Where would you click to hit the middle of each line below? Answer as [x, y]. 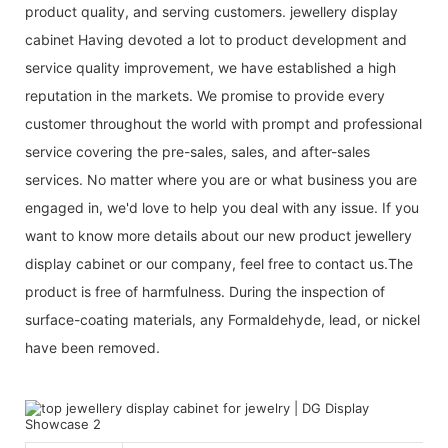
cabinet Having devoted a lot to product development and [216, 39]
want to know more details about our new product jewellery [218, 235]
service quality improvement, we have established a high [210, 67]
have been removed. [92, 347]
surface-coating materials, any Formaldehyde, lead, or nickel [222, 319]
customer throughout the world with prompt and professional [223, 123]
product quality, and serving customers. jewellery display [211, 11]
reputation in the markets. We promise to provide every [205, 95]
